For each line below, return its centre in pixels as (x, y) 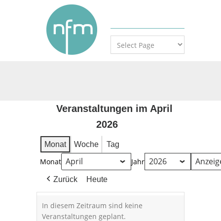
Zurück (65, 179)
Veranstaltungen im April (114, 109)
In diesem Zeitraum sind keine (92, 205)
